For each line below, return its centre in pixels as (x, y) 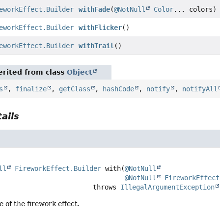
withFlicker (100, 27)
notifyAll (200, 89)
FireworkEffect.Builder (58, 168)
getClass (75, 89)
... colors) (195, 9)
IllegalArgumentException (168, 187)
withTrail (96, 45)
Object (80, 72)
